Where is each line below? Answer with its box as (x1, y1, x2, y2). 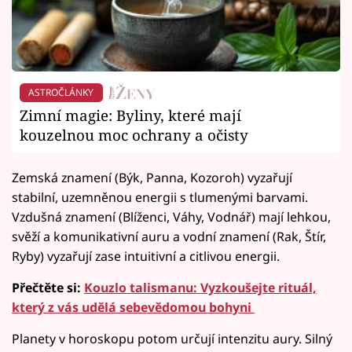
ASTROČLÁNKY (28, 86, 94, 100)
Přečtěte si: (12, 278, 84, 296)
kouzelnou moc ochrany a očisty (20, 124, 248, 145)
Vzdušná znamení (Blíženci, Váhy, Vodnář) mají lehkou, (12, 207, 331, 225)
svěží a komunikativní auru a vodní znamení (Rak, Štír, (12, 227, 326, 245)
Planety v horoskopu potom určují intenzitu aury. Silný (12, 329, 332, 347)
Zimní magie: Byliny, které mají (20, 104, 241, 125)
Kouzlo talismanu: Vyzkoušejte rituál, (84, 278, 317, 296)
